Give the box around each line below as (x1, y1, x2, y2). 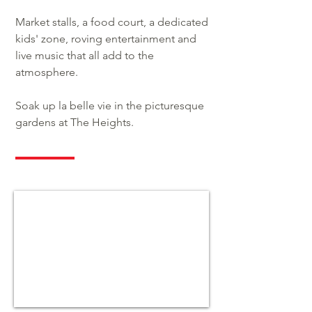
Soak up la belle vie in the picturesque (15, 99, 204, 112)
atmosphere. (15, 65, 81, 79)
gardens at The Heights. (15, 116, 134, 129)
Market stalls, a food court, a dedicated (15, 15, 208, 29)
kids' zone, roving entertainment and (15, 32, 196, 45)
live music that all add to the (15, 49, 154, 62)
